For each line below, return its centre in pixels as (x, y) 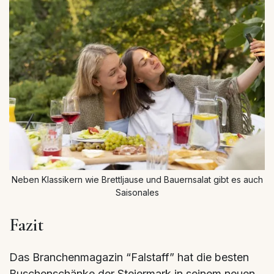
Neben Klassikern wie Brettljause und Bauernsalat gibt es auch (137, 179)
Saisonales (137, 192)
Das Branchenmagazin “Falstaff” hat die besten (129, 257)
